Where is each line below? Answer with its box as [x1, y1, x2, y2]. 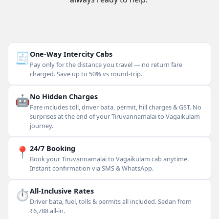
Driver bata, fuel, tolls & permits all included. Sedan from [30, 197, 192, 206]
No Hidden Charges [30, 92, 98, 101]
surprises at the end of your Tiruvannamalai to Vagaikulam [30, 112, 200, 121]
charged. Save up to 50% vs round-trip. [30, 69, 142, 78]
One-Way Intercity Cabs [30, 49, 112, 59]
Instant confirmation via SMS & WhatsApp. [30, 164, 153, 173]
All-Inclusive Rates [30, 186, 94, 196]
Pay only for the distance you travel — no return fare [30, 60, 182, 69]
